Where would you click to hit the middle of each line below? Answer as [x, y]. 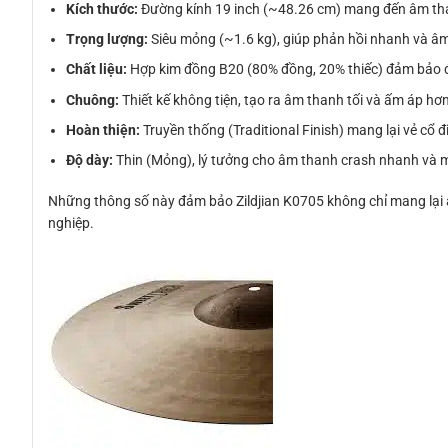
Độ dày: [90, 160]
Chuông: [93, 99]
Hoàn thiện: [103, 130]
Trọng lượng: [107, 38]
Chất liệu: [97, 69]
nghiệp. [71, 222]
